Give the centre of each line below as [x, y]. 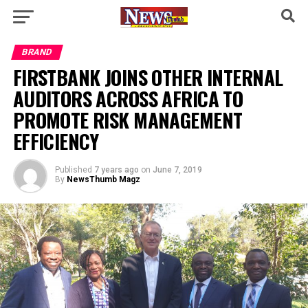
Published [73, 170]
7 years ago [116, 170]
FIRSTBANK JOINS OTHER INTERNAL [148, 77]
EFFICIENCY [56, 141]
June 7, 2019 [177, 170]
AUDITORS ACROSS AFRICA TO [128, 98]
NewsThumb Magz [103, 179]
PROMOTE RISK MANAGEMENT [128, 120]
